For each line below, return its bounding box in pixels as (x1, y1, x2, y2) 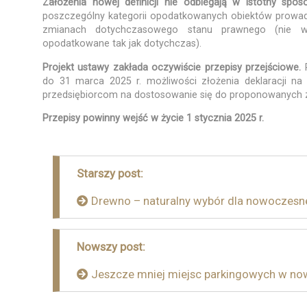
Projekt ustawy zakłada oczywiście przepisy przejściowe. (42, 61, 305, 73)
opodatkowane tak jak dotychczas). (42, 38, 201, 50)
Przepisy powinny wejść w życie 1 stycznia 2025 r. (42, 112, 264, 125)
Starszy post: (77, 167, 143, 181)
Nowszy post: (77, 240, 145, 254)
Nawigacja (52, 155, 131, 175)
